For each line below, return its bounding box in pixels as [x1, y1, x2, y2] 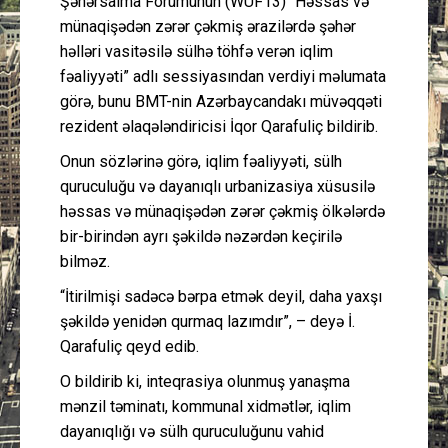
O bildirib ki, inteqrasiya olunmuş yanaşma [60, 371, 350, 391]
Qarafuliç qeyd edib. [60, 336, 199, 356]
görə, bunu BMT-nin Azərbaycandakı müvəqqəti [60, 91, 382, 111]
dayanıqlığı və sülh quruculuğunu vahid [60, 421, 324, 441]
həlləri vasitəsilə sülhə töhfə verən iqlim [60, 41, 333, 61]
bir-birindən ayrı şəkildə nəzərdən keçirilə [60, 226, 342, 246]
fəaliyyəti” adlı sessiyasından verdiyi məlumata [60, 66, 386, 86]
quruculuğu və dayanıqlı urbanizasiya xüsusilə [60, 176, 375, 196]
